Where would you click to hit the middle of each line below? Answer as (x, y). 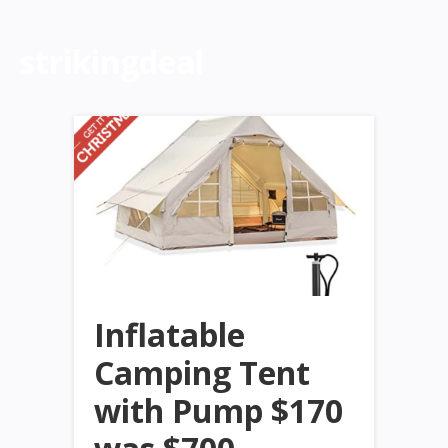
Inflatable (169, 334)
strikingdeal (112, 61)
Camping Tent (202, 372)
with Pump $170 (218, 410)
